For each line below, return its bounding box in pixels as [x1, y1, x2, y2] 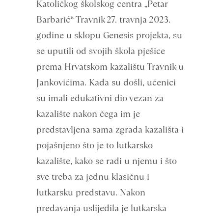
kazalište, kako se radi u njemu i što [36, 155, 177, 167]
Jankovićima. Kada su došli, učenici [36, 76, 176, 88]
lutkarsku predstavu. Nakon [36, 186, 145, 198]
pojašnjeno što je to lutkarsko [36, 139, 153, 151]
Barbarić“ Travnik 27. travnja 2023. [36, 13, 170, 26]
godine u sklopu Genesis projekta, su [36, 29, 182, 41]
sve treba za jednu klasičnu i [36, 170, 152, 183]
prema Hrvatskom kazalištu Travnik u [36, 60, 184, 73]
